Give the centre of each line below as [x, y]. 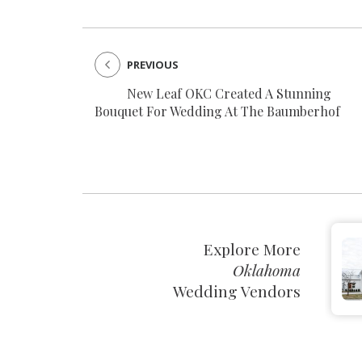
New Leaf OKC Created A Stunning [229, 93]
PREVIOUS [153, 64]
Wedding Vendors [237, 291]
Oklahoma [267, 270]
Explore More [252, 249]
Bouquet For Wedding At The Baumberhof [217, 111]
